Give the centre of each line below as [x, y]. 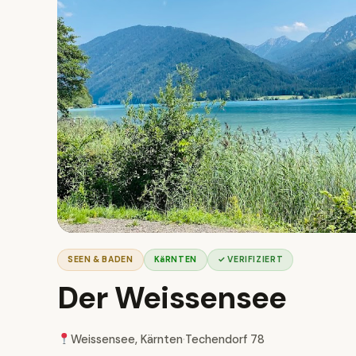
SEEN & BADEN [101, 259]
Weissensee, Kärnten [126, 339]
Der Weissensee [172, 298]
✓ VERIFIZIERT [250, 259]
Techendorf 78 [224, 339]
